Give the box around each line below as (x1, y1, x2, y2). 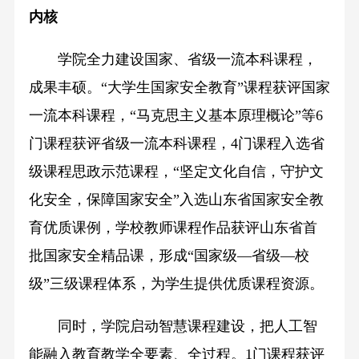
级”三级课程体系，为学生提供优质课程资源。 (28, 275, 324, 292)
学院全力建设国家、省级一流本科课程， (28, 50, 317, 67)
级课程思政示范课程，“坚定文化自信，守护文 (28, 163, 324, 179)
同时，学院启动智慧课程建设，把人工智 (28, 317, 317, 334)
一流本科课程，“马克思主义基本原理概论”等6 (28, 107, 323, 123)
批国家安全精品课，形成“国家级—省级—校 (28, 247, 309, 264)
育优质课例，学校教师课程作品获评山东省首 (28, 219, 317, 236)
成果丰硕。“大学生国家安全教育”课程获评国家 (28, 79, 330, 95)
